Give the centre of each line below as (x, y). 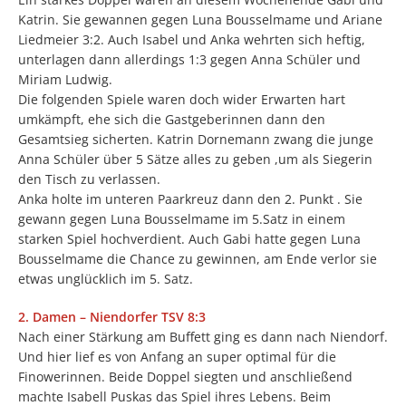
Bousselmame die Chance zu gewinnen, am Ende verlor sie (198, 259)
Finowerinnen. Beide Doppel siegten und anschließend (185, 377)
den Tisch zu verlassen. (89, 179)
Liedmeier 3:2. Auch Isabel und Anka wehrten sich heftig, (192, 39)
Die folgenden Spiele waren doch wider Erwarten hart (182, 99)
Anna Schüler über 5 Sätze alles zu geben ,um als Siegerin (195, 159)
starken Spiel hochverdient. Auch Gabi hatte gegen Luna (189, 239)
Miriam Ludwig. (65, 79)
